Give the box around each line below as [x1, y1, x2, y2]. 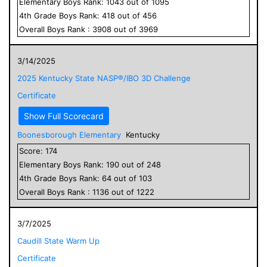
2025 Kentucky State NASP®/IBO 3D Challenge [17, 73, 191, 83]
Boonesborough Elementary [17, 129, 121, 139]
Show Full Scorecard [24, 110, 104, 121]
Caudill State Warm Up [17, 235, 100, 246]
